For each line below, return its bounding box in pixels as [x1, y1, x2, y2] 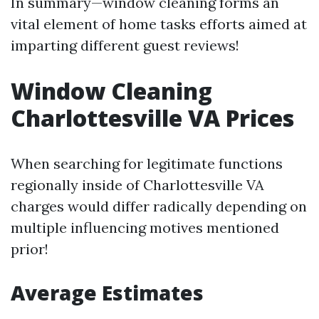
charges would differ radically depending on [11, 197, 307, 215]
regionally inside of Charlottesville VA [11, 176, 264, 194]
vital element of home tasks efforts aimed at [11, 15, 307, 33]
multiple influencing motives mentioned [11, 219, 279, 236]
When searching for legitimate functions [11, 155, 283, 172]
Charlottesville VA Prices [11, 103, 294, 133]
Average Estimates [11, 279, 204, 306]
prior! [11, 240, 48, 258]
